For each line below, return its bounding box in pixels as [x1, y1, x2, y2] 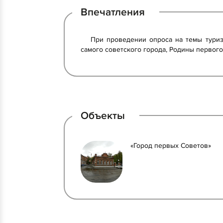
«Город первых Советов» [130, 141, 211, 150]
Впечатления [81, 5, 145, 18]
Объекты [81, 109, 125, 122]
